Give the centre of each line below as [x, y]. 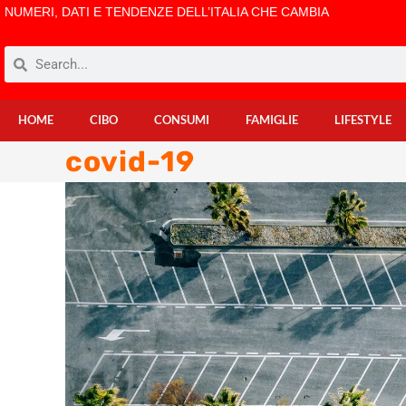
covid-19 [130, 162]
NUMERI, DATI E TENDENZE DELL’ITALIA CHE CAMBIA [167, 12]
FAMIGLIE [272, 120]
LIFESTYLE [363, 120]
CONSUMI [182, 120]
